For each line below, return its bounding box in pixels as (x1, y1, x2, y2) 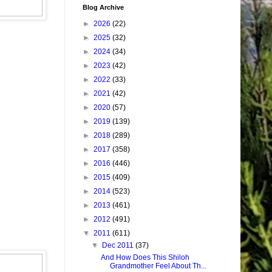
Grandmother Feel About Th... (109, 262, 206, 271)
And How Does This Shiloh (100, 253, 189, 262)
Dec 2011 (102, 241, 136, 250)
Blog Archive (83, 4, 124, 12)
